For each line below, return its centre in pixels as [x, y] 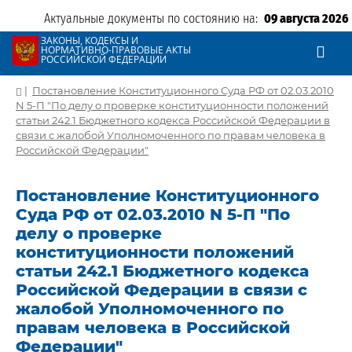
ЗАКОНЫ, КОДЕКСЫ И [90, 40]
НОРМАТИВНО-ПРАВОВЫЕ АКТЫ [116, 50]
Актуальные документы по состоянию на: [154, 18]
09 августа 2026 [306, 18]
